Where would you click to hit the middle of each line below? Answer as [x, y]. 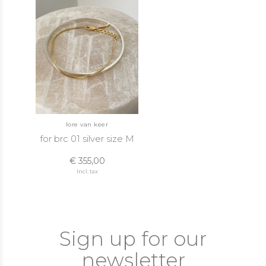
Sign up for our [133, 239]
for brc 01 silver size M [87, 139]
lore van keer [87, 124]
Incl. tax [87, 171]
